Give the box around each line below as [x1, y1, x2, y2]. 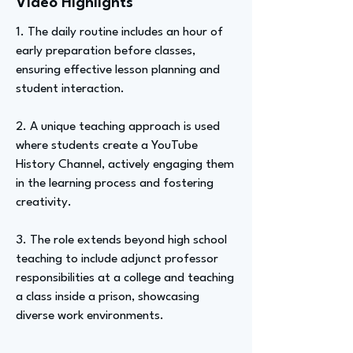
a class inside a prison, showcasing [16, 291, 199, 303]
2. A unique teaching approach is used [16, 121, 220, 133]
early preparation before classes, [16, 45, 195, 58]
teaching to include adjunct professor [16, 253, 218, 266]
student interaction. [16, 83, 124, 95]
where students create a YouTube [16, 139, 198, 152]
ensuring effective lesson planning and [16, 64, 220, 76]
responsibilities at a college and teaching [16, 272, 234, 284]
